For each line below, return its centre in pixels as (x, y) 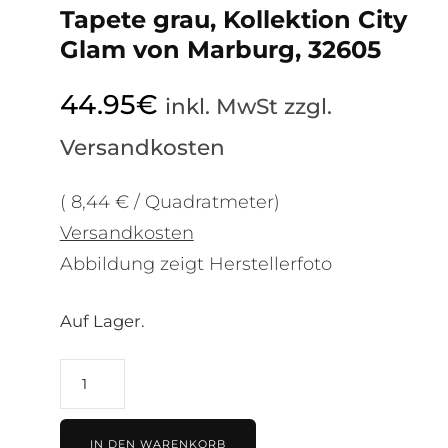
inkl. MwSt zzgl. (248, 105)
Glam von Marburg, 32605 (220, 49)
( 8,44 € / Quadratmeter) (169, 201)
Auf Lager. (102, 320)
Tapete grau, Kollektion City (233, 19)
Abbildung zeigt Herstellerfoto (195, 263)
